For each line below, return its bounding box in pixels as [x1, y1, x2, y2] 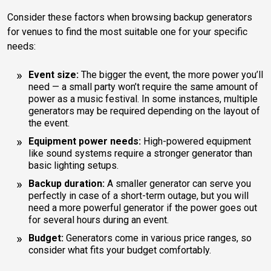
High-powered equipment [141, 135, 251, 147]
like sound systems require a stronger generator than [28, 147, 252, 159]
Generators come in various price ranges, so [64, 232, 252, 244]
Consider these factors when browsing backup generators [7, 11, 252, 23]
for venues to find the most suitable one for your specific [7, 25, 247, 38]
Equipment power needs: [28, 135, 141, 147]
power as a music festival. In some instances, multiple [28, 93, 258, 105]
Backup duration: [28, 177, 105, 189]
